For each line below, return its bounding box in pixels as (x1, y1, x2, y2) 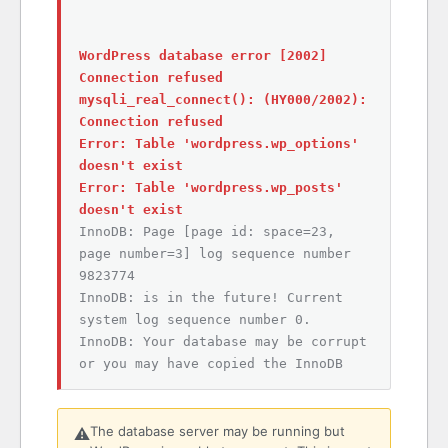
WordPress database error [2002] (79, 48, 327, 63)
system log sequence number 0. (79, 312, 311, 327)
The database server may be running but (90, 423, 345, 439)
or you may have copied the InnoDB (79, 356, 343, 371)
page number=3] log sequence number (79, 246, 351, 261)
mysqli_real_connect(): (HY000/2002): (79, 92, 367, 107)
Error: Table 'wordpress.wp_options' (79, 136, 359, 151)
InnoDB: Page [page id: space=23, (79, 224, 335, 239)
